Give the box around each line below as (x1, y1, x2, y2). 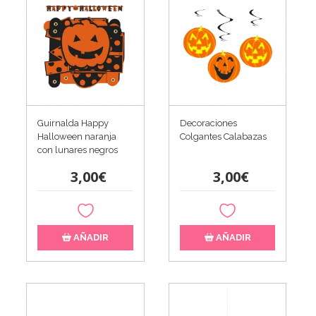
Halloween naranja (37, 130, 117, 142)
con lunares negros (37, 144, 119, 155)
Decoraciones (179, 117, 237, 128)
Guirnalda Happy (37, 117, 109, 128)
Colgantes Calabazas (179, 130, 267, 142)
